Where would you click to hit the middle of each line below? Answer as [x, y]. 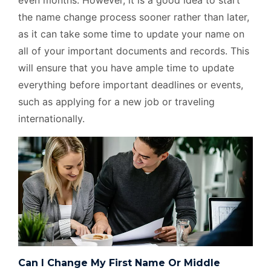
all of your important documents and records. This [134, 51]
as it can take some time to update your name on [131, 34]
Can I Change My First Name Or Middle [119, 263]
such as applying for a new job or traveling [116, 102]
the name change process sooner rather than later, [134, 17]
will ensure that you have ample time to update [126, 68]
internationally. [51, 119]
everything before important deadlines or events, [131, 85]
